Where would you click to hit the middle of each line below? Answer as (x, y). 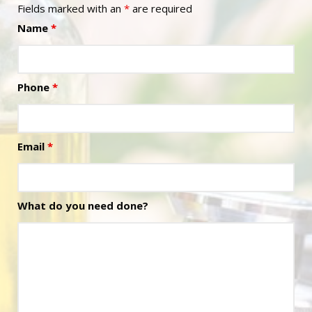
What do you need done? (83, 205)
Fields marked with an (71, 8)
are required (161, 8)
